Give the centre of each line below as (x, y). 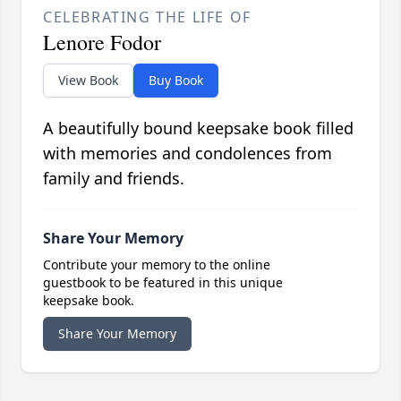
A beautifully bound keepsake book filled (198, 128)
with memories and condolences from (188, 154)
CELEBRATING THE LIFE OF (147, 17)
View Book (88, 81)
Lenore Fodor (102, 43)
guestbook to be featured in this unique (163, 283)
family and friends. (114, 179)
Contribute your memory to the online (157, 265)
